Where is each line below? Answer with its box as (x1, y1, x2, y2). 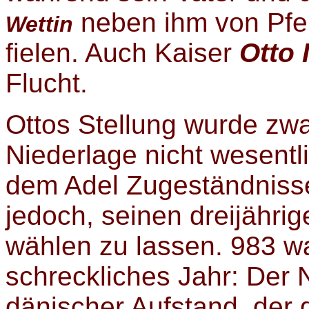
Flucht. (6, 68, 88, 99)
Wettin (6, 12, 73, 37)
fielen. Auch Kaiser (6, 38, 239, 68)
